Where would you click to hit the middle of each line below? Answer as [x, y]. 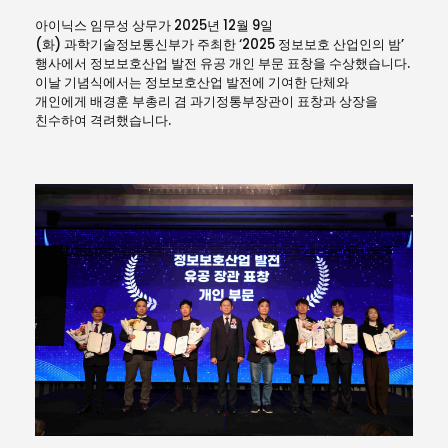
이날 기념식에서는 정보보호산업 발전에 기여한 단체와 [192, 83]
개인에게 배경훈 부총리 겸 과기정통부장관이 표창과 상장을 [206, 102]
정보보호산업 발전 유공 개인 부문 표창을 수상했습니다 [248, 64]
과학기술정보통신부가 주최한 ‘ [153, 45]
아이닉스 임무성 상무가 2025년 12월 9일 [154, 26]
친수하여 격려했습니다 [101, 121]
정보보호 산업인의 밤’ [341, 45]
